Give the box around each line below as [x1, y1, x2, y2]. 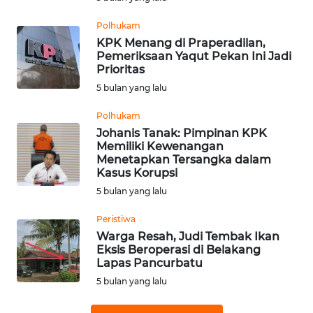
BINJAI [28, 241, 54, 254]
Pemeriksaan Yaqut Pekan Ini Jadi [96, 49, 291, 63]
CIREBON [28, 293, 66, 305]
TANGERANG [28, 189, 80, 202]
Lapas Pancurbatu [96, 256, 203, 270]
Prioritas [96, 62, 145, 76]
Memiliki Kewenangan [96, 139, 224, 153]
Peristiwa [96, 213, 136, 224]
